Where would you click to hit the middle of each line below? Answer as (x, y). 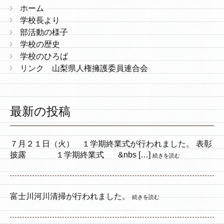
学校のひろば (44, 56)
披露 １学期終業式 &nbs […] (80, 155)
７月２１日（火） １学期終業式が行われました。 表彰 (111, 144)
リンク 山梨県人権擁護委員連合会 (84, 68)
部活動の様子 (44, 32)
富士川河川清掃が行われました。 (70, 196)
